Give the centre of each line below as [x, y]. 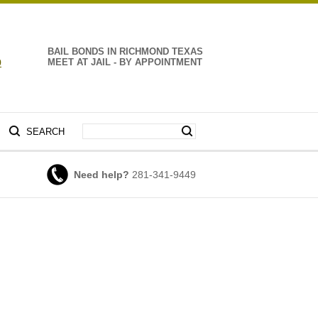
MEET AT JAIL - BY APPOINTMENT [125, 62]
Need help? [102, 175]
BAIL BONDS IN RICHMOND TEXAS [125, 51]
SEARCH [45, 132]
